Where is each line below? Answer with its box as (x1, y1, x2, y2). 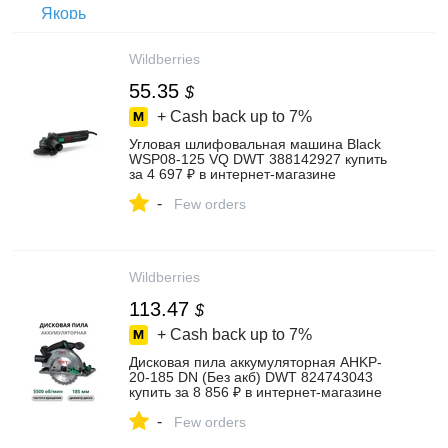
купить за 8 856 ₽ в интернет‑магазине (129, 384, 382, 400)
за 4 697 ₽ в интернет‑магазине (129, 166, 336, 182)
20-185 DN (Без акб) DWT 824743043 (129, 369, 373, 385)
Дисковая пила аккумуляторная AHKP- (129, 354, 382, 370)
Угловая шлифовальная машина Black (129, 136, 381, 152)
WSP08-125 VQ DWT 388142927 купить (129, 151, 387, 167)
